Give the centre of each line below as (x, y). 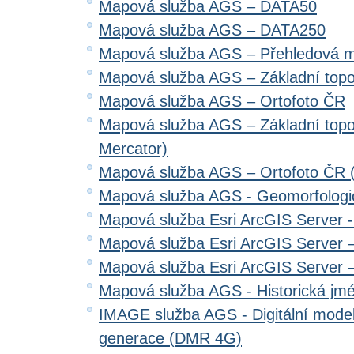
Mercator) (133, 149)
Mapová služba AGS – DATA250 (212, 30)
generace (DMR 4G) (170, 338)
